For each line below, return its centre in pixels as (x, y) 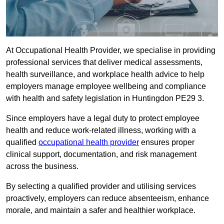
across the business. (42, 166)
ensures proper (167, 142)
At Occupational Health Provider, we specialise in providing (111, 50)
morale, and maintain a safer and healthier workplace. (101, 210)
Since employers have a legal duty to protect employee (103, 118)
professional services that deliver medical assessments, (104, 62)
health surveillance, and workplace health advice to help (105, 74)
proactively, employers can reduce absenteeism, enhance (107, 198)
